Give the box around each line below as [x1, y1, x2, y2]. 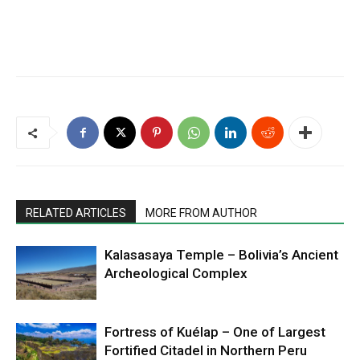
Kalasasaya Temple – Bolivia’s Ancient [104, 247, 338, 264]
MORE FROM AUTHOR [145, 207, 257, 220]
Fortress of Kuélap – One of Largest [104, 324, 325, 341]
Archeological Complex [104, 265, 247, 282]
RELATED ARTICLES [26, 207, 126, 220]
